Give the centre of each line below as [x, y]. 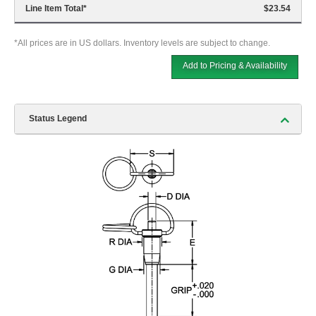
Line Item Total [54, 9]
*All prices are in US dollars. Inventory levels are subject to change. [142, 43]
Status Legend [58, 119]
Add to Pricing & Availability [235, 66]
